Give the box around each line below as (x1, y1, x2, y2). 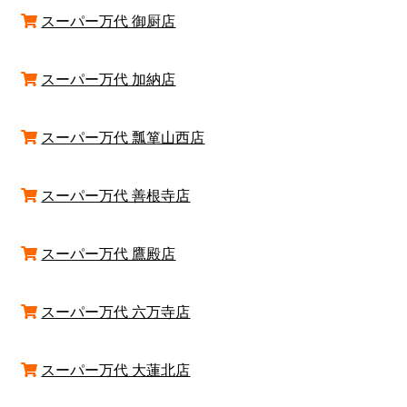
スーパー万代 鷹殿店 (41, 243, 176, 263)
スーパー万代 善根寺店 (41, 184, 191, 205)
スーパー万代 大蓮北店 (41, 359, 191, 380)
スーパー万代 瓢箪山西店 (41, 126, 205, 147)
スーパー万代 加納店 (41, 68, 176, 89)
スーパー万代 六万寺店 (41, 301, 191, 322)
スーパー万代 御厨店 (41, 10, 176, 31)
